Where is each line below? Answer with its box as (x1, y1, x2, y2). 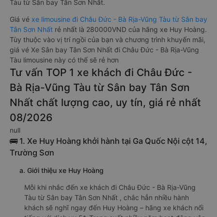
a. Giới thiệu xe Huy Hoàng (19, 166, 104, 174)
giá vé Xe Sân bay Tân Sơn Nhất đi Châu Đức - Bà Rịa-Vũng (10, 46, 199, 54)
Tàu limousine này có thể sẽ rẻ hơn (10, 56, 119, 64)
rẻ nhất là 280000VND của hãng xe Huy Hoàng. (53, 25, 207, 33)
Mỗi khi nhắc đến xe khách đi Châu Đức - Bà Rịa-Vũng (24, 183, 196, 191)
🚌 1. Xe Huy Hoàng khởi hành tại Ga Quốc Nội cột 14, (10, 136, 207, 146)
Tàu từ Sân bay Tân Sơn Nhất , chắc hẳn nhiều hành (24, 193, 189, 201)
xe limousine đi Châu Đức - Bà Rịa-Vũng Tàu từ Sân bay (31, 15, 207, 23)
